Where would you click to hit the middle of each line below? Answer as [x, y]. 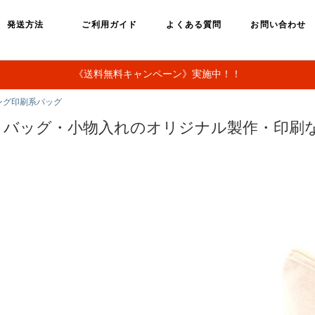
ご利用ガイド [110, 25]
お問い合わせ [278, 25]
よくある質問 [194, 25]
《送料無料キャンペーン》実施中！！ [157, 74]
